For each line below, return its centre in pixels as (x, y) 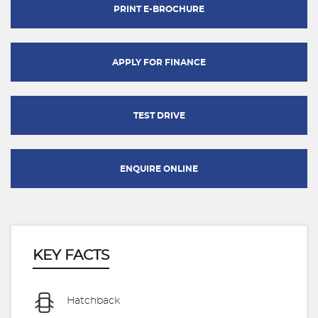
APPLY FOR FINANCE (159, 62)
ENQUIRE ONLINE (159, 169)
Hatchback (92, 301)
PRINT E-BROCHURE (159, 9)
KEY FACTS (71, 256)
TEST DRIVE (159, 116)
